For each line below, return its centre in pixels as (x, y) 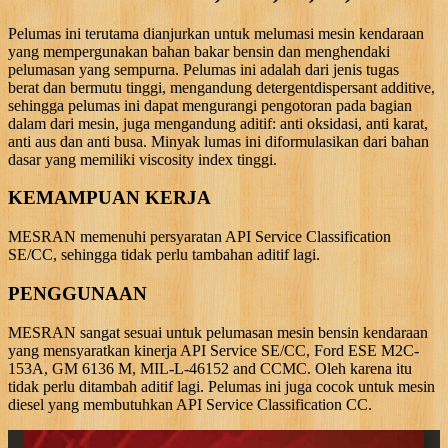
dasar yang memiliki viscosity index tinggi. (142, 159)
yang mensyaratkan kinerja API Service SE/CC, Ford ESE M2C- (213, 350)
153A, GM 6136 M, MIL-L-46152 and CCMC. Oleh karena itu (210, 368)
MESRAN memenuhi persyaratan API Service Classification (199, 237)
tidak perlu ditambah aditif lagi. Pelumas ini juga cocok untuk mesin (221, 386)
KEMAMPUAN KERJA (109, 198)
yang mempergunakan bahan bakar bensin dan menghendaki (199, 51)
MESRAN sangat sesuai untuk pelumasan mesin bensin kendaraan (218, 332)
